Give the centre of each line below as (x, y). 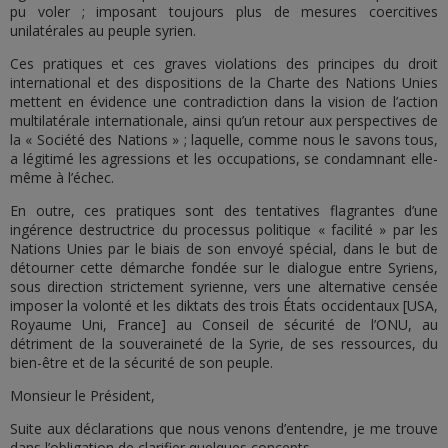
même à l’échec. (62, 177)
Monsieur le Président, (84, 395)
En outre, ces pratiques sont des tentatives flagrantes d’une (224, 210)
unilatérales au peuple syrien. (105, 30)
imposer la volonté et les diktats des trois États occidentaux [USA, (224, 305)
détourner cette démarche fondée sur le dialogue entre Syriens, (224, 267)
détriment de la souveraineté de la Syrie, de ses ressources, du (224, 343)
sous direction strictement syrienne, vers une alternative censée (224, 286)
